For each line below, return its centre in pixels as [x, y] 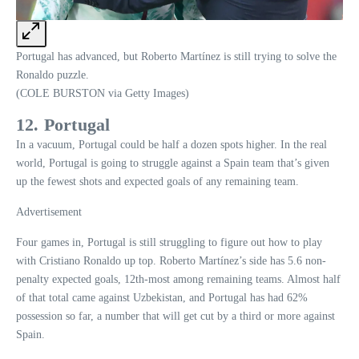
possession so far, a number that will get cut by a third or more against [175, 316]
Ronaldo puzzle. [52, 75]
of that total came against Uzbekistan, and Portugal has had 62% [162, 297]
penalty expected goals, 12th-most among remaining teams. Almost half [178, 279]
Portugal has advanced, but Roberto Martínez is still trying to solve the [176, 56]
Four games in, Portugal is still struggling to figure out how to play [169, 242]
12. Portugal [63, 124]
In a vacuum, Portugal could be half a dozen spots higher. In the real [171, 144]
